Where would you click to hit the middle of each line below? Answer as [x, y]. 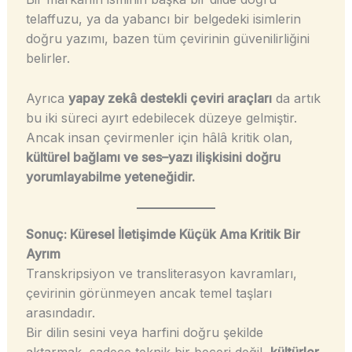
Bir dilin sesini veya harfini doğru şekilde [144, 332]
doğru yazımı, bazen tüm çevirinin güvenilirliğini [167, 39]
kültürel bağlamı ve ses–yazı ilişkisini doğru [153, 157]
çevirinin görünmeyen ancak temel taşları [148, 293]
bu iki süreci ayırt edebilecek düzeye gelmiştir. [161, 117]
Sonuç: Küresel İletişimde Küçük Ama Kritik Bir [163, 234]
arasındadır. [60, 312]
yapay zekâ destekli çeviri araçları [170, 98]
